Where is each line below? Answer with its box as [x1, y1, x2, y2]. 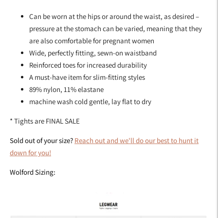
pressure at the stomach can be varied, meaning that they [29, 24, 202, 34]
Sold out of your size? [10, 136, 73, 145]
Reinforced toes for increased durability [29, 60, 147, 70]
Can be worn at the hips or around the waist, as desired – [29, 12, 199, 21]
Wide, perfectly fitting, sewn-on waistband [29, 48, 157, 58]
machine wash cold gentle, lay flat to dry [29, 97, 151, 107]
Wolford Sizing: [10, 167, 55, 177]
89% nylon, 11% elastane [29, 85, 104, 94]
